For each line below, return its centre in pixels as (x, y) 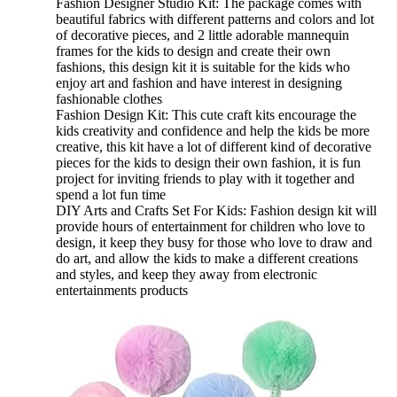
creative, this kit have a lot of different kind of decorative (214, 147)
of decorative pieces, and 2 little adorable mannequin (202, 35)
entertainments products (122, 291)
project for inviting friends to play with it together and (205, 179)
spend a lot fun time (111, 195)
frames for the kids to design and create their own (193, 51)
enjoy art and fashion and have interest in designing (199, 83)
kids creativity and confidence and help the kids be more (213, 131)
